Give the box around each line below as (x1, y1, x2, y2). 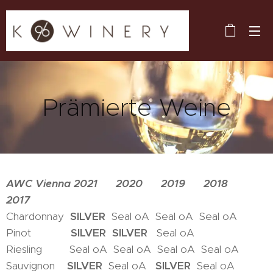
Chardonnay (6, 210, 70, 223)
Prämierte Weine (42, 92, 231, 122)
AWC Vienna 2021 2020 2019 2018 (6, 177, 246, 190)
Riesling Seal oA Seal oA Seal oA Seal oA (6, 243, 239, 256)
